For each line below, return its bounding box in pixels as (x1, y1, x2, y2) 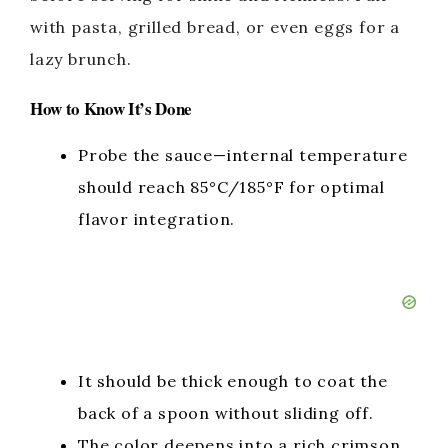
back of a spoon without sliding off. (78, 402, 374, 423)
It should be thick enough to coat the (78, 370, 388, 391)
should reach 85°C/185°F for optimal (78, 176, 385, 197)
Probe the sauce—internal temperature (78, 144, 408, 165)
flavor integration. (78, 208, 236, 229)
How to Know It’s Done (30, 95, 192, 121)
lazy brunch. (30, 48, 132, 69)
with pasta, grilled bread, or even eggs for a (30, 16, 400, 37)
